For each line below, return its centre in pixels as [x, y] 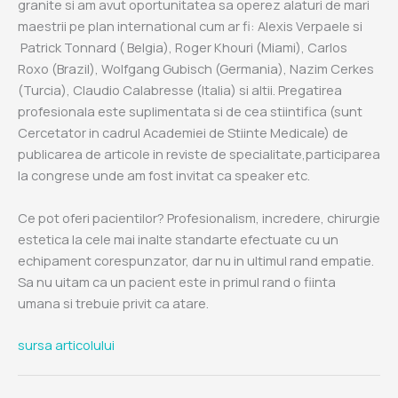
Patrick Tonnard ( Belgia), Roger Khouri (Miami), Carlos [183, 48]
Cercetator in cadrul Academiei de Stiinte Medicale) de [183, 133]
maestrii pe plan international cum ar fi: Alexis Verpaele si [190, 26]
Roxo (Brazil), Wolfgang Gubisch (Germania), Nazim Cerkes [196, 69]
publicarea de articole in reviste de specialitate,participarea [199, 154]
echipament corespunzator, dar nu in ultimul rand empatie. [196, 260]
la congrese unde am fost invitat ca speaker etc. [164, 175]
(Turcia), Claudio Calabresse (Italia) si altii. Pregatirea [180, 90]
